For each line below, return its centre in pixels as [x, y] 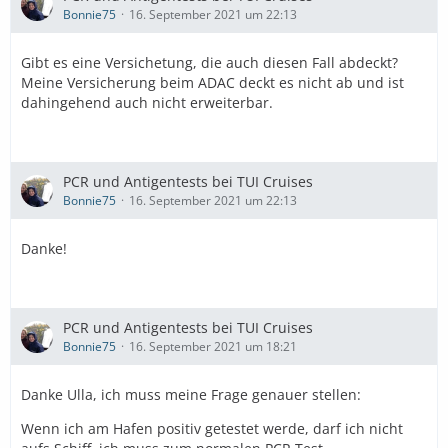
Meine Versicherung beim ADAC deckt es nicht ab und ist [212, 82]
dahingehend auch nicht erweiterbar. [147, 102]
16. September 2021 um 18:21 [213, 346]
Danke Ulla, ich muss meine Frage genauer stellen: [191, 394]
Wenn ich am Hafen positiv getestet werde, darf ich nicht [212, 428]
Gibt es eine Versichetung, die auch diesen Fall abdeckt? [209, 62]
